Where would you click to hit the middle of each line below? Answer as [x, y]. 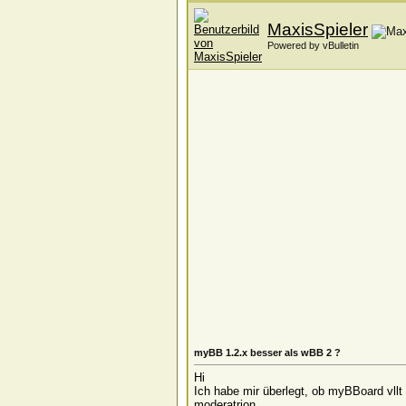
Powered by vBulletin [313, 45]
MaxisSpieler [318, 29]
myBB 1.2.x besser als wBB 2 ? [267, 353]
